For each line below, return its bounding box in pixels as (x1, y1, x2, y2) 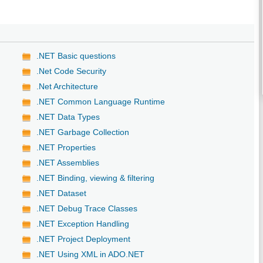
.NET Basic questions (36, 50, 116, 60)
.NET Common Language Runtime (36, 96, 166, 106)
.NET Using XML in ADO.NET (36, 249, 145, 259)
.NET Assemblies (36, 157, 100, 167)
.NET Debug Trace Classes (36, 203, 138, 213)
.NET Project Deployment (36, 234, 131, 244)
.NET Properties (36, 142, 96, 152)
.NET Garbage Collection (36, 127, 130, 137)
